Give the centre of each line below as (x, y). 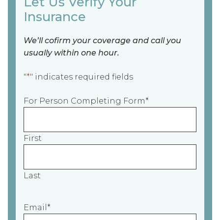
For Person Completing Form (84, 101)
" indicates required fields (82, 77)
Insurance (55, 16)
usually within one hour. (71, 53)
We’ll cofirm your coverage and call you (102, 41)
